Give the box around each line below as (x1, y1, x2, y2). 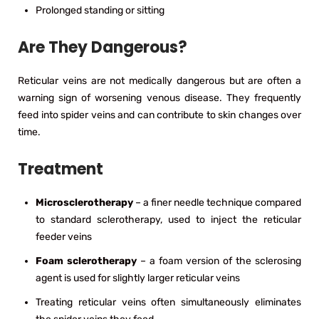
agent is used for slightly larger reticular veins (36, 271, 240, 284)
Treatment (18, 157, 103, 180)
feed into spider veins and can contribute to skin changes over (18, 108, 301, 121)
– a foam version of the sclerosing (137, 254, 301, 267)
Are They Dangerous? (18, 36, 187, 58)
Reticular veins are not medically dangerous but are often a (18, 74, 301, 87)
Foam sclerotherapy (36, 254, 137, 267)
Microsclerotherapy (36, 196, 133, 209)
